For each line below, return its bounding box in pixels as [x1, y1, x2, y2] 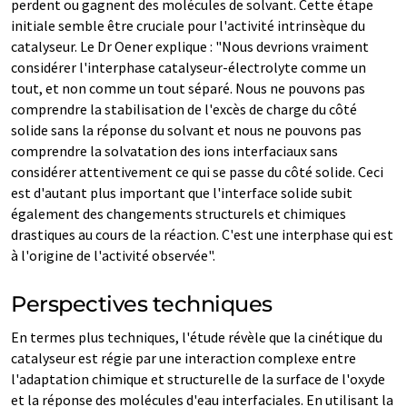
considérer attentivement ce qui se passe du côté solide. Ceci [11, 162, 383, 181]
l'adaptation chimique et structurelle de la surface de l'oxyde [11, 369, 385, 388]
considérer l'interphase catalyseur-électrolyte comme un [11, 57, 366, 76]
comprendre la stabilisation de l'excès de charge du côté [11, 99, 357, 118]
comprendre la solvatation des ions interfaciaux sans [11, 141, 338, 160]
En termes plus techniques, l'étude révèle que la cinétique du [11, 327, 382, 346]
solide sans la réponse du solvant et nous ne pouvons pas [11, 120, 362, 139]
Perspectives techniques [11, 290, 273, 317]
